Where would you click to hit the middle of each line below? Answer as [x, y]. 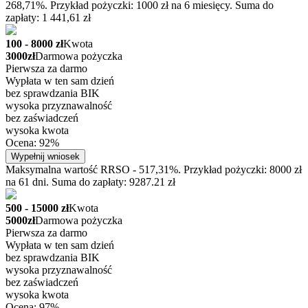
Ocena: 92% [32, 143]
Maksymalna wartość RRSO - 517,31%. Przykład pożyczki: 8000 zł [154, 170]
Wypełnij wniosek [45, 157]
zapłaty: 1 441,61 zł [48, 18]
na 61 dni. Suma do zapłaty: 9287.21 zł [90, 182]
